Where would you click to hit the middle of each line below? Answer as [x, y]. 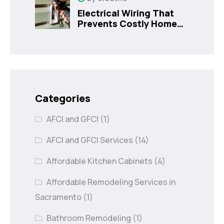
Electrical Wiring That [126, 13]
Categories [63, 98]
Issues [92, 34]
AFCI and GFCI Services [90, 140]
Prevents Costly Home [127, 23]
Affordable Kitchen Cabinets [100, 161]
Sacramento [58, 197]
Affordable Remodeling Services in [111, 182]
